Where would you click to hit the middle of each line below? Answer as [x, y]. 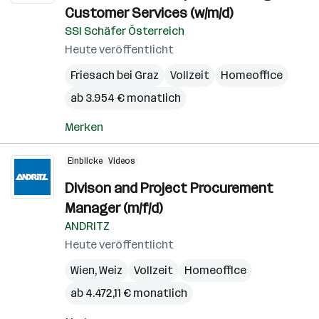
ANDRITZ [87, 226]
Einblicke [85, 161]
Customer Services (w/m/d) [149, 13]
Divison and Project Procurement [169, 188]
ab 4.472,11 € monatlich [129, 293]
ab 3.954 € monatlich [126, 98]
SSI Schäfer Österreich [125, 31]
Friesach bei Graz [115, 75]
